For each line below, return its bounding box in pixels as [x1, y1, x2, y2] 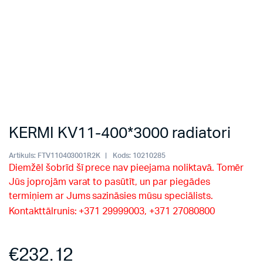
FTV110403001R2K [37, 152, 101, 159]
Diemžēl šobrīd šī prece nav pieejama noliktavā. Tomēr [9, 163, 244, 173]
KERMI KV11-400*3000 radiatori [9, 126, 231, 141]
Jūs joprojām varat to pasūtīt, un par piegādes [9, 177, 210, 187]
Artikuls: [9, 152, 36, 159]
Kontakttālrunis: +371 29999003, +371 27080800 [9, 207, 215, 216]
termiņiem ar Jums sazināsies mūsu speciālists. [9, 191, 213, 201]
